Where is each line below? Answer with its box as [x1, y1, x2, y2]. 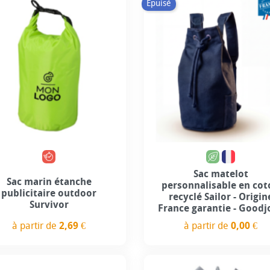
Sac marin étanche [6, 175, 92, 187]
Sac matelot [193, 168, 248, 180]
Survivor [29, 198, 69, 210]
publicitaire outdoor [1, 187, 97, 199]
